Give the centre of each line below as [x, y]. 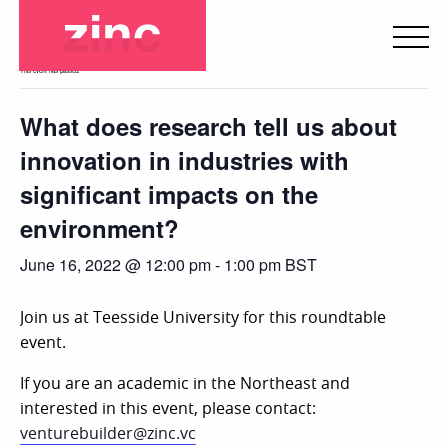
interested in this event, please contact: [168, 408]
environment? [99, 228]
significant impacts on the [169, 194]
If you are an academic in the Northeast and [185, 383]
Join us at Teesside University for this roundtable [203, 317]
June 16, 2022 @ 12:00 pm [115, 264]
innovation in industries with [184, 160]
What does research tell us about [208, 126]
